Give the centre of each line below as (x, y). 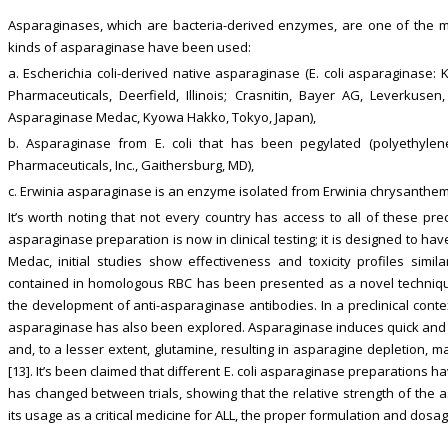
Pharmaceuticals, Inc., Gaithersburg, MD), (130, 164)
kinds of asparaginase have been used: (129, 46)
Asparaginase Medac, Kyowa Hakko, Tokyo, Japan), (161, 116)
